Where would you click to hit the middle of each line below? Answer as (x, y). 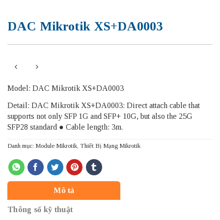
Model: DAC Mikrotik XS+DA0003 (66, 88)
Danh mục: (21, 146)
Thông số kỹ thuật (40, 210)
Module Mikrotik (56, 146)
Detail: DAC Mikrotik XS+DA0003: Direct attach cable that (104, 106)
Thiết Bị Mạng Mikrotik (110, 146)
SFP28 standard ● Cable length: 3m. (65, 127)
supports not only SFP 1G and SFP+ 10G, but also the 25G (100, 116)
